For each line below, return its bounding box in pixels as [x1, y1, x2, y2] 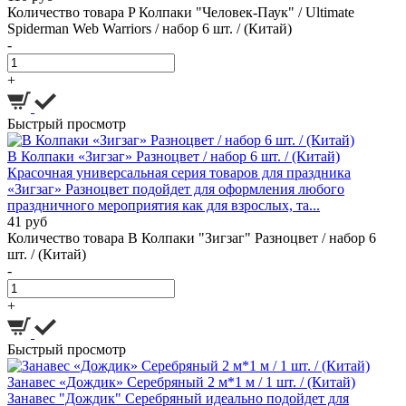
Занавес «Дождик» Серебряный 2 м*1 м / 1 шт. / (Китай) [7, 374, 355, 391]
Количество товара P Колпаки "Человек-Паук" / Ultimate [7, 5, 354, 21]
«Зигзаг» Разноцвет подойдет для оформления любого [7, 181, 344, 198]
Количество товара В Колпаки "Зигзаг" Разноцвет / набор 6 [7, 230, 376, 246]
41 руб [7, 214, 47, 230]
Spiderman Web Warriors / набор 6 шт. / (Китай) [7, 21, 292, 37]
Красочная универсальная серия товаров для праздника [7, 165, 351, 181]
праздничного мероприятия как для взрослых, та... [7, 198, 320, 214]
